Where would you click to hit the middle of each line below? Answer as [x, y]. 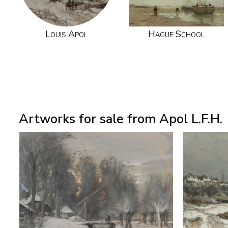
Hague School [177, 34]
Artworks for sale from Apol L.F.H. [121, 119]
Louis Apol [66, 34]
